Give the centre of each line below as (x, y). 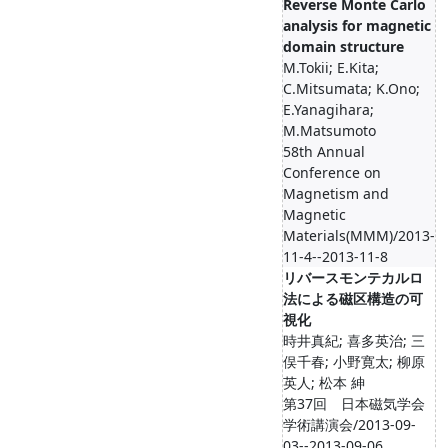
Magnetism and (336, 193)
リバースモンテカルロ (353, 277)
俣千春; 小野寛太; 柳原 (354, 361)
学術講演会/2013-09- (349, 424)
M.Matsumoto (329, 130)
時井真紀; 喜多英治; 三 (354, 340)
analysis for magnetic (357, 25)
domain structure (343, 46)
